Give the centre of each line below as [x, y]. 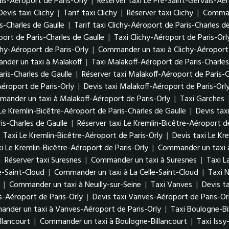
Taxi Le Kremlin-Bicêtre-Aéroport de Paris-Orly [83, 136]
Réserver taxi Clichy [160, 13]
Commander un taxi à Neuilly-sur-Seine [75, 185]
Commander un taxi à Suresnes [144, 161]
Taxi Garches [202, 99]
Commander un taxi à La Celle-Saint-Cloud [126, 173]
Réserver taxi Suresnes [43, 161]
